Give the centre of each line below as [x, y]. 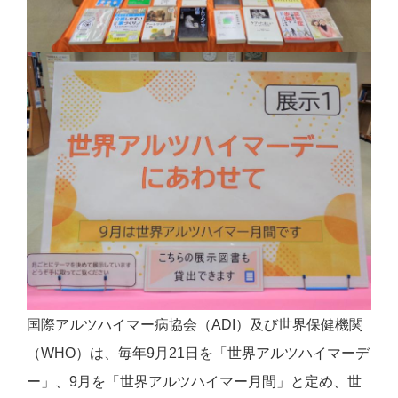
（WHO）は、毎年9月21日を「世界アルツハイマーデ [198, 353]
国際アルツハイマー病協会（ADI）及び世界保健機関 [195, 324]
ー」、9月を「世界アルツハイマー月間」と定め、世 [194, 381]
